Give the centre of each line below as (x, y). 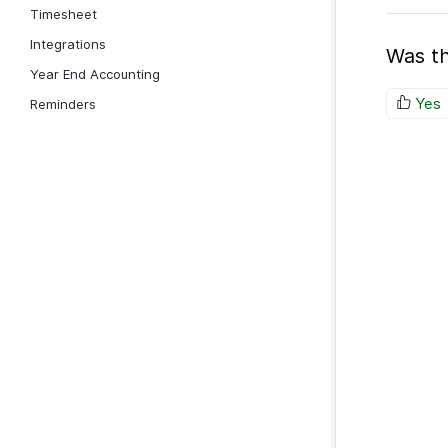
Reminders (63, 104)
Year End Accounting (95, 74)
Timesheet (63, 14)
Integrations (68, 44)
